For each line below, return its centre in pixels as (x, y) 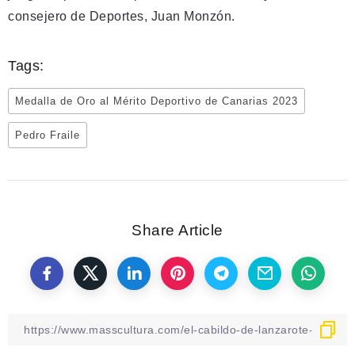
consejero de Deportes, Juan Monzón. (122, 16)
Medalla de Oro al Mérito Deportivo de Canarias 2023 (157, 101)
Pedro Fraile (48, 135)
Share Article (177, 230)
